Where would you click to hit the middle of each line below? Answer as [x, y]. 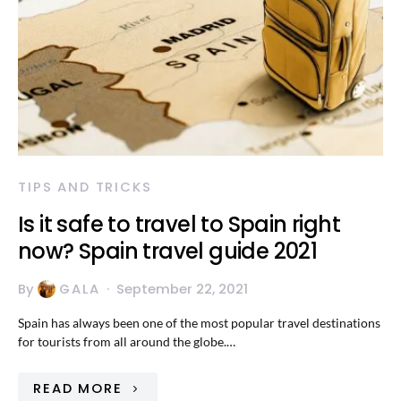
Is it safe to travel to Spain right [179, 224]
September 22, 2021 [183, 289]
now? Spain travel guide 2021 [168, 251]
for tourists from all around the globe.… [127, 341]
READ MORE [78, 388]
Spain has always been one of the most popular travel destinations [199, 323]
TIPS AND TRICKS [85, 187]
